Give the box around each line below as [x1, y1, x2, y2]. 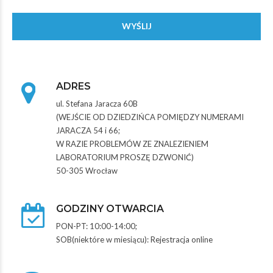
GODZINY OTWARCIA [56, 202, 164, 214]
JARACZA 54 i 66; [56, 125, 120, 135]
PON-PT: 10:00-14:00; [56, 221, 137, 231]
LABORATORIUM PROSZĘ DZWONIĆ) [56, 152, 194, 162]
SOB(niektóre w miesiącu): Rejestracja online [56, 234, 213, 244]
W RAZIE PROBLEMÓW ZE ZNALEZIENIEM [56, 138, 208, 149]
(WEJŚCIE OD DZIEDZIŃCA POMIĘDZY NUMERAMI [56, 112, 244, 122]
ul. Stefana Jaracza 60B [56, 98, 138, 108]
